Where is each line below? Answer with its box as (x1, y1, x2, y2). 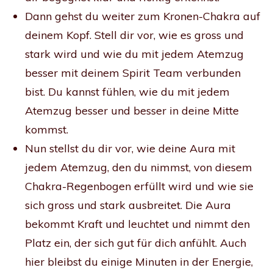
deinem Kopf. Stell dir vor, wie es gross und (25, 28, 244, 43)
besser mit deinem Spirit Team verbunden (25, 66, 241, 80)
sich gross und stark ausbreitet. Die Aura (25, 198, 231, 213)
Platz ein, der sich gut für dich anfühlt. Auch (25, 236, 246, 250)
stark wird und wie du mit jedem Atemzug (25, 47, 244, 62)
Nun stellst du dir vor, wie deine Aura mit (25, 141, 235, 156)
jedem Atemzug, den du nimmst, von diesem (25, 160, 252, 175)
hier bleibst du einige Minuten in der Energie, (25, 255, 253, 269)
